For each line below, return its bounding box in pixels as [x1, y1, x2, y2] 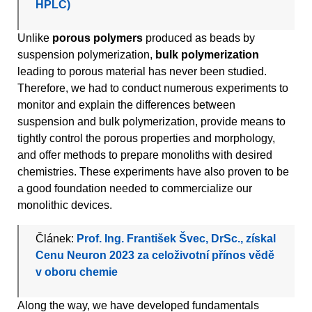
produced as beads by [143, 32, 255, 45]
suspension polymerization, [17, 49, 155, 61]
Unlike [17, 32, 52, 45]
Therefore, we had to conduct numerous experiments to [17, 82, 288, 95]
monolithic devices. [17, 199, 112, 212]
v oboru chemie [36, 266, 118, 279]
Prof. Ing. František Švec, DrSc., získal [77, 233, 276, 245]
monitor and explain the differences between [17, 99, 235, 111]
